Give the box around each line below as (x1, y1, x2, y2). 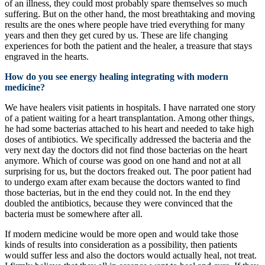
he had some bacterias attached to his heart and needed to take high (5, 123, 254, 134)
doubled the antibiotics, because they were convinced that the (5, 198, 232, 208)
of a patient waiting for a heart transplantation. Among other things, (5, 112, 254, 123)
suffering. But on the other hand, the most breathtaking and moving (5, 8, 255, 19)
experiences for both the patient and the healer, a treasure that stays (5, 40, 252, 51)
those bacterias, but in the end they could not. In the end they (5, 187, 231, 198)
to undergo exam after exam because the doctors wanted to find (5, 176, 240, 187)
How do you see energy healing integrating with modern (5, 71, 228, 82)
